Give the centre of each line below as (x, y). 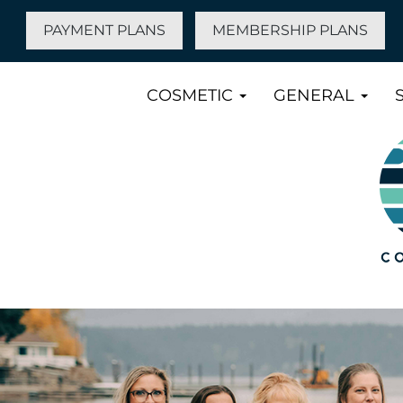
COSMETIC (192, 95)
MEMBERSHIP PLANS (291, 31)
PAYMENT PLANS (105, 31)
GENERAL (316, 95)
